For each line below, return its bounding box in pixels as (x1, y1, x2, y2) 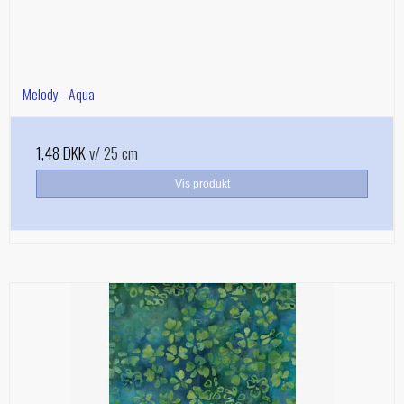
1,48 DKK (36, 140, 86, 164)
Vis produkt (174, 177, 230, 190)
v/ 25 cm (86, 140, 138, 164)
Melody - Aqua (23, 82, 95, 105)
